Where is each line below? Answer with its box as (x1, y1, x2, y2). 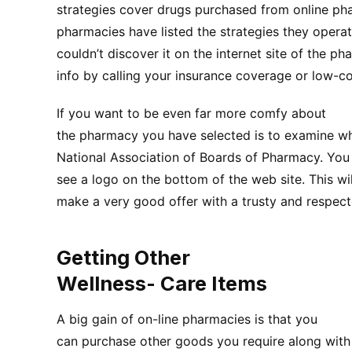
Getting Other (57, 244, 190, 269)
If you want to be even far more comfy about (57, 104, 326, 121)
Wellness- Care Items (57, 270, 267, 295)
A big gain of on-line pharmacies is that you (57, 311, 317, 328)
